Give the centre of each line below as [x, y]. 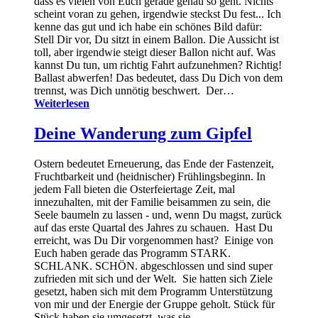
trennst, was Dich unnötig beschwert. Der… [134, 91]
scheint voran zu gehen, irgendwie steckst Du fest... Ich [158, 14]
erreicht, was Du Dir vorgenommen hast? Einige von [154, 241]
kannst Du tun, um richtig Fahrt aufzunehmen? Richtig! [158, 65]
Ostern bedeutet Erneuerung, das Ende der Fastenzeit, [154, 164]
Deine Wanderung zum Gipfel [143, 134]
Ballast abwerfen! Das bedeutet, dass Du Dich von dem [158, 78]
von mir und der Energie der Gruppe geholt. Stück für [154, 305]
